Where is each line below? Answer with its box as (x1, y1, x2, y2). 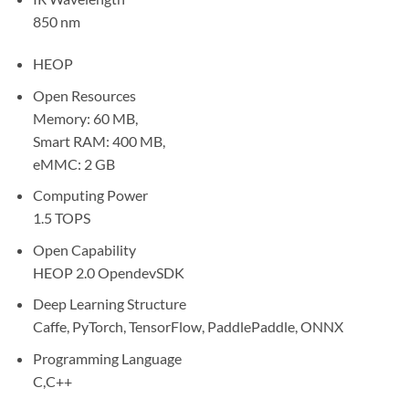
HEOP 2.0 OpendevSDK (32, 263, 184, 281)
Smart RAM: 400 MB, (32, 131, 165, 150)
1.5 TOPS (32, 209, 90, 227)
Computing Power (32, 186, 148, 204)
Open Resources (32, 86, 136, 104)
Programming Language (32, 349, 182, 367)
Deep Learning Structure (32, 295, 186, 313)
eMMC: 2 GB (32, 154, 115, 173)
